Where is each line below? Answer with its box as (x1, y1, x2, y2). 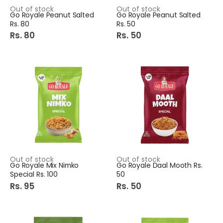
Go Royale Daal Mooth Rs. (116, 160, 203, 171)
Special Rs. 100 (10, 169, 58, 180)
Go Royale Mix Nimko (10, 160, 79, 171)
